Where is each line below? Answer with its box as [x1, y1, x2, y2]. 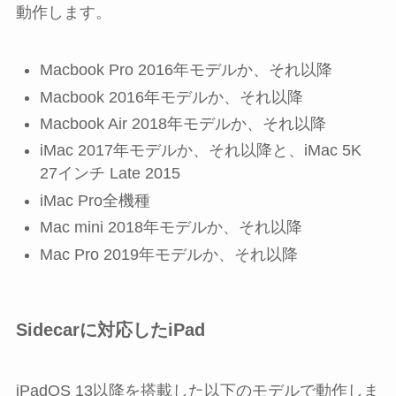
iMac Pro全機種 [39, 191, 150, 209]
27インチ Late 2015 [39, 164, 180, 183]
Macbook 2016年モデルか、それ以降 [39, 88, 303, 106]
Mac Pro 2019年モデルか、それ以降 [39, 245, 298, 263]
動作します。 [15, 4, 111, 22]
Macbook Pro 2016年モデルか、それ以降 [39, 61, 332, 80]
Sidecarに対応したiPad [15, 320, 205, 339]
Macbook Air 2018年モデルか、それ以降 [39, 115, 326, 133]
